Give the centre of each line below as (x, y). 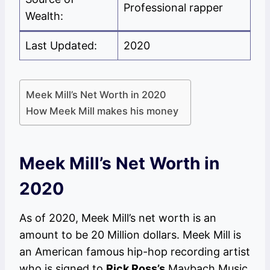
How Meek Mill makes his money (102, 111)
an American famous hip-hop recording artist (135, 252)
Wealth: (44, 16)
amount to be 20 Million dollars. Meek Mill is (130, 235)
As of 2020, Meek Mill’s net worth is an (118, 218)
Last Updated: (61, 46)
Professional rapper (173, 8)
